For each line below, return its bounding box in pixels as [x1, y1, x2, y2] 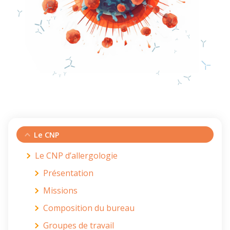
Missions [43, 185, 78, 197]
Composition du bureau [43, 202, 135, 214]
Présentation [43, 167, 93, 179]
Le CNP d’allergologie [35, 150, 118, 162]
